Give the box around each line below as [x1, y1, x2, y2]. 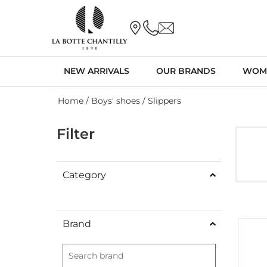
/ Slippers [140, 95, 181, 106]
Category [63, 169, 106, 181]
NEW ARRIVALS [64, 65, 129, 76]
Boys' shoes [91, 95, 140, 106]
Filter [57, 125, 95, 142]
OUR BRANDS [156, 65, 216, 76]
